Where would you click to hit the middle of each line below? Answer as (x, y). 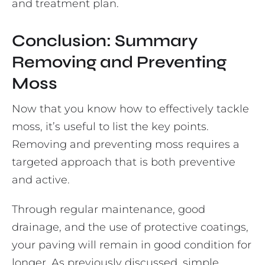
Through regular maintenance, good (109, 210)
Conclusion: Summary (105, 41)
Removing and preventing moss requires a (126, 145)
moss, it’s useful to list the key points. (110, 127)
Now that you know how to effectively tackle (130, 109)
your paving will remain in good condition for (132, 245)
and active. (41, 180)
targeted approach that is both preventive (124, 162)
